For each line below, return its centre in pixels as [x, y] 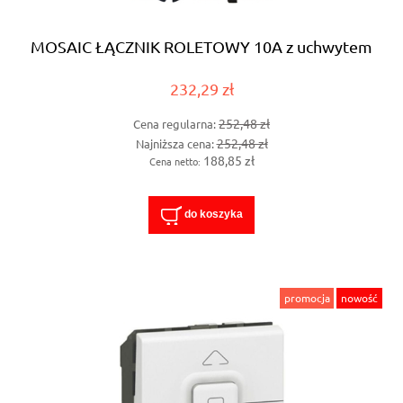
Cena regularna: [176, 124]
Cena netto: [176, 161]
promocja [307, 298]
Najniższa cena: [176, 143]
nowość [360, 298]
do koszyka [213, 215]
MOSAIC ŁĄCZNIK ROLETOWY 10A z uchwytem [201, 46]
